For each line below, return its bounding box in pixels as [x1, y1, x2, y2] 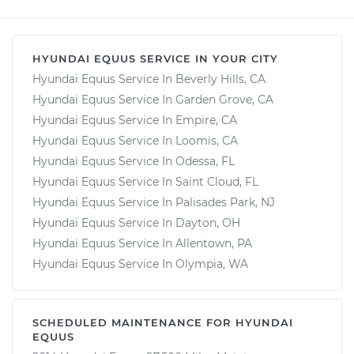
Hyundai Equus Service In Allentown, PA [32, 235, 252, 250]
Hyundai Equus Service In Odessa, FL [32, 153, 235, 168]
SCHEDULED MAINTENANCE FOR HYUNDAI [32, 315, 293, 329]
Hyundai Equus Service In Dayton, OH [32, 215, 240, 230]
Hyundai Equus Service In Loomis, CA [32, 133, 238, 148]
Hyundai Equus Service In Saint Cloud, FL [32, 174, 258, 189]
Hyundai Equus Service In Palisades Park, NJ [32, 194, 275, 209]
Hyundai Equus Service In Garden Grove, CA [32, 92, 273, 107]
